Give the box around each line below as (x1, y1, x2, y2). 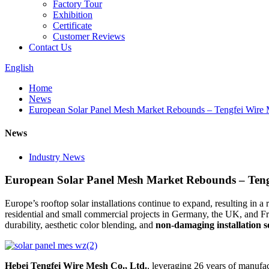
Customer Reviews (53, 31, 125, 41)
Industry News (29, 151, 85, 162)
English (5, 62, 34, 73)
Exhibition (53, 10, 92, 20)
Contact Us (29, 42, 71, 52)
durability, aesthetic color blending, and (5, 219, 156, 230)
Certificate (53, 20, 92, 31)
